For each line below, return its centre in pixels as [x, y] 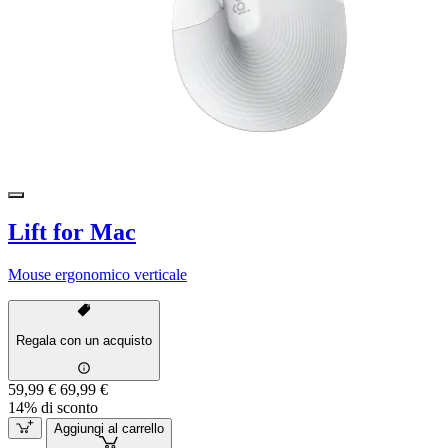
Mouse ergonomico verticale [97, 275]
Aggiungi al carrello [108, 428]
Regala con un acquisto [84, 340]
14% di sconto [53, 407]
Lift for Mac [72, 232]
